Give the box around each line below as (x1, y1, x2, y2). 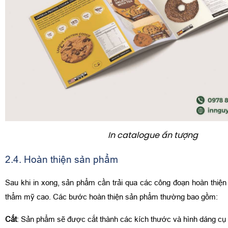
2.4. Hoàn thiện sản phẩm (5, 153, 118, 165)
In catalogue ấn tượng (107, 131, 198, 140)
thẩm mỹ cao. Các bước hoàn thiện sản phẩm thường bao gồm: (5, 192, 218, 201)
